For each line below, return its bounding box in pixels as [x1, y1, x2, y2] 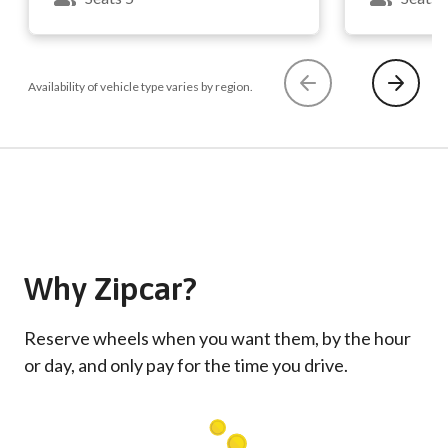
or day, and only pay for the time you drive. [24, 354, 348, 376]
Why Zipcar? [24, 270, 197, 307]
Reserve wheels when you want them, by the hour [24, 327, 411, 349]
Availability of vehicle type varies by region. [28, 79, 253, 94]
